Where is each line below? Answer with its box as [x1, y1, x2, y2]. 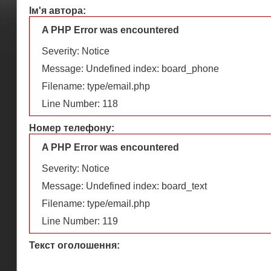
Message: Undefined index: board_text [42, 180, 207, 191]
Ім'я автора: [29, 5, 86, 16]
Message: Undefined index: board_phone [42, 63, 219, 74]
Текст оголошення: [29, 240, 120, 250]
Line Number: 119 [42, 215, 118, 226]
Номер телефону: [29, 122, 114, 133]
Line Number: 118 [42, 98, 118, 109]
